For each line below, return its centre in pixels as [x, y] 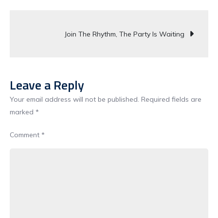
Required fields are [171, 99]
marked [23, 112]
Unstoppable [54, 74]
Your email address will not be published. [74, 99]
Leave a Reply [47, 85]
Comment [26, 135]
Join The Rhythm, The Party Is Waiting [125, 34]
